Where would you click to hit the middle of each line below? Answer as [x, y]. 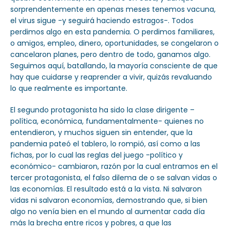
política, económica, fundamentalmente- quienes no [107, 121]
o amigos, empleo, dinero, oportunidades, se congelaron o [114, 43]
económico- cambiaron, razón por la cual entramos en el [114, 166]
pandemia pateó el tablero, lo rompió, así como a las [105, 143]
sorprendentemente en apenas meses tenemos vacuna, [113, 9]
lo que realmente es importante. [69, 88]
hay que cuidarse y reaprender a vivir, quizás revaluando [111, 77]
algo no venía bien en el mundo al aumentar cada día [108, 211]
